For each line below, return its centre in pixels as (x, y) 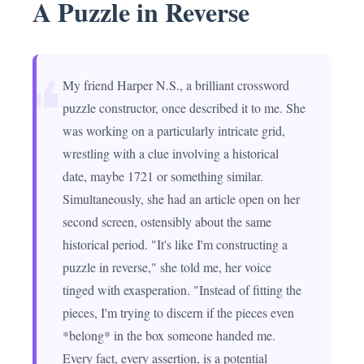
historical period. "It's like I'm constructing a (175, 244)
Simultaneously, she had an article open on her (181, 199)
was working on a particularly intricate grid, (174, 130)
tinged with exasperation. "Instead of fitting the (182, 290)
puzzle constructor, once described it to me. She (184, 108)
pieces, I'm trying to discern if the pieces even (178, 312)
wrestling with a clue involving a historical (171, 153)
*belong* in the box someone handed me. (169, 335)
